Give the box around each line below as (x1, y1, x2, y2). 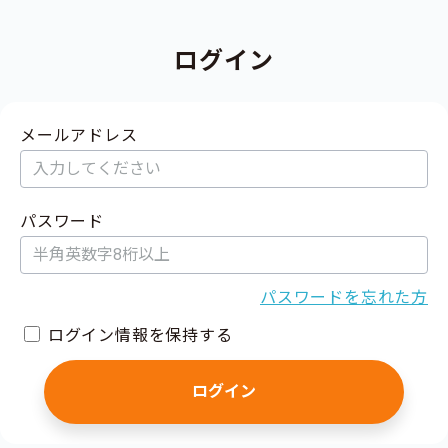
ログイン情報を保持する (47, 326, 233, 345)
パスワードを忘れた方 (259, 288, 428, 307)
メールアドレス (20, 126, 138, 145)
